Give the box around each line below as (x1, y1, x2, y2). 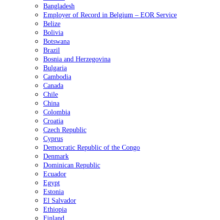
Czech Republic (43, 126, 86, 134)
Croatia (43, 117, 63, 125)
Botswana (43, 37, 70, 45)
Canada (43, 82, 63, 89)
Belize (43, 20, 60, 27)
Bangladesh (43, 2, 75, 10)
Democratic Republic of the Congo (43, 143, 140, 151)
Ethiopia (43, 205, 67, 213)
